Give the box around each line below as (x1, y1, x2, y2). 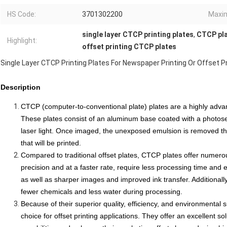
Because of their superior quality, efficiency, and (21, 200, 175, 208)
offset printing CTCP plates (82, 43, 176, 51)
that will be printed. (21, 139, 81, 147)
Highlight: (7, 36, 37, 45)
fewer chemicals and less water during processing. (21, 187, 182, 196)
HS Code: (7, 10, 36, 19)
